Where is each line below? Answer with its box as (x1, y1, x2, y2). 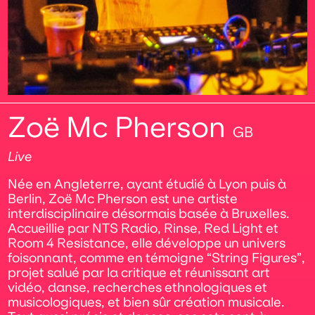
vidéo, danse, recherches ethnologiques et (8, 279, 268, 295)
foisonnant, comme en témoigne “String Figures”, (8, 250, 306, 266)
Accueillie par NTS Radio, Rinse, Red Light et (8, 220, 279, 236)
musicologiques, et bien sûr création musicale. (8, 294, 285, 310)
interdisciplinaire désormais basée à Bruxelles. (8, 205, 290, 221)
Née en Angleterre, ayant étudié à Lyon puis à (8, 176, 287, 192)
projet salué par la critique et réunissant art (8, 264, 271, 281)
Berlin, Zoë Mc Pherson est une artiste (8, 191, 238, 207)
